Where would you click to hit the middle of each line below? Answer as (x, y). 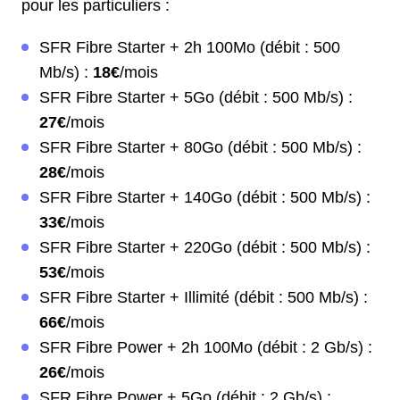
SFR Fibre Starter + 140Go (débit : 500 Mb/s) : (205, 198)
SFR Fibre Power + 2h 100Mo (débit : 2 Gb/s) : (206, 348)
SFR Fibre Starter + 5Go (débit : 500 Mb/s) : (196, 98)
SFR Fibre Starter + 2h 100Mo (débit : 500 (190, 48)
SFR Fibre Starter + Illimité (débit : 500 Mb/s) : (204, 298)
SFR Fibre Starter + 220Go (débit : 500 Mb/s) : (205, 248)
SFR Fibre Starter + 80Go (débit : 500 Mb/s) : (200, 148)
